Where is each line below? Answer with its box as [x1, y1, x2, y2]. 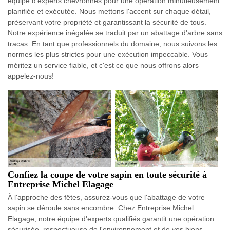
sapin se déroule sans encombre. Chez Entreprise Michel [8, 204, 194, 213]
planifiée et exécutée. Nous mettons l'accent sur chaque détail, [8, 7, 211, 15]
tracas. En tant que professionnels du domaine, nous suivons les [8, 40, 217, 48]
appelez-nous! [8, 72, 54, 80]
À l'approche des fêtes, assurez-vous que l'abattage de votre [8, 193, 205, 202]
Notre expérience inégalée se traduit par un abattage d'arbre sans [8, 29, 222, 37]
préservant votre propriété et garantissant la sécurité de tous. [8, 18, 206, 26]
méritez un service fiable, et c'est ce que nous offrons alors [8, 61, 199, 69]
